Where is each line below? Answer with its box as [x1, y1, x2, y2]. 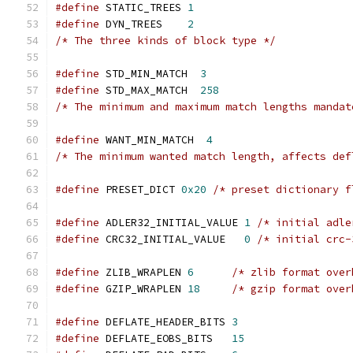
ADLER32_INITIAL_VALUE [99, 216, 244, 229]
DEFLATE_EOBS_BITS [99, 332, 232, 345]
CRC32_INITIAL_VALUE [99, 232, 244, 246]
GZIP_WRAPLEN [99, 282, 188, 295]
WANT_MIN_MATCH [99, 133, 206, 147]
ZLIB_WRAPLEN [99, 266, 188, 279]
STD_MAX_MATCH [99, 84, 200, 97]
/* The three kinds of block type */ [55, 34, 276, 47]
